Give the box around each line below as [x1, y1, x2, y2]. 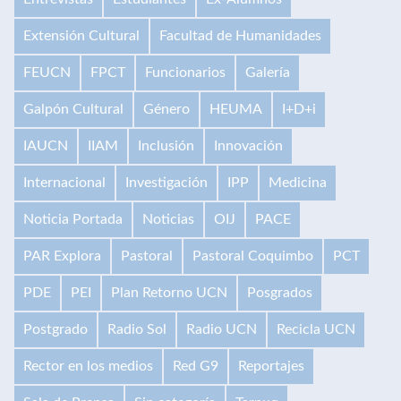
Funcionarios [145, 64, 226, 80]
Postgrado [23, 321, 88, 337]
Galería [245, 64, 290, 80]
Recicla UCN [277, 321, 355, 337]
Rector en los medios [23, 358, 153, 373]
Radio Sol [107, 321, 166, 337]
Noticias [142, 211, 194, 226]
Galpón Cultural [23, 101, 124, 116]
